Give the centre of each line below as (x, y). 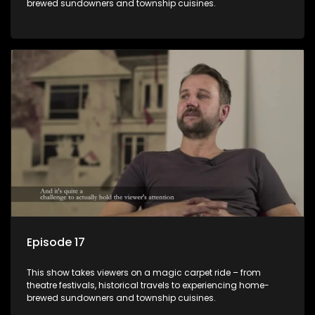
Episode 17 (56, 242)
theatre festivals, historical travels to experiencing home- (148, 285)
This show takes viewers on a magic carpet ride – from (144, 272)
